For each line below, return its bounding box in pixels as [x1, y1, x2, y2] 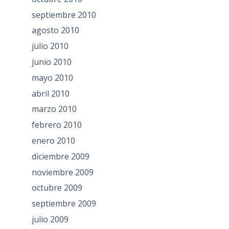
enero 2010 [31, 134, 75, 146]
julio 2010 [31, 40, 68, 52]
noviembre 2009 [31, 166, 94, 178]
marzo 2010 [31, 103, 77, 115]
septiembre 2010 [31, 9, 96, 20]
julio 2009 [31, 213, 68, 225]
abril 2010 [31, 87, 70, 99]
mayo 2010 [31, 72, 73, 83]
